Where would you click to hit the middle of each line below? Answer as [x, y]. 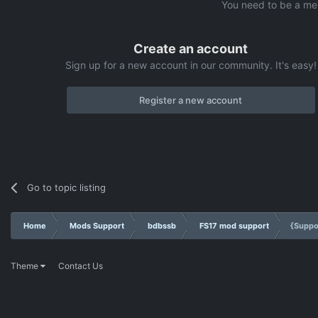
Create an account [191, 48]
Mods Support [97, 225]
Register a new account [191, 100]
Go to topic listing [67, 187]
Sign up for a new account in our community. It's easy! [191, 65]
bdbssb [162, 225]
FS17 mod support [234, 225]
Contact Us [81, 266]
